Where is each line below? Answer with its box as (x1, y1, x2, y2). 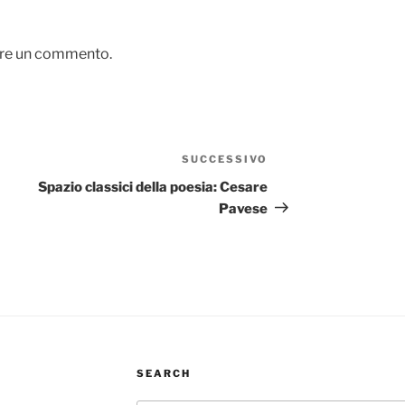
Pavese (219, 200, 268, 217)
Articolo (267, 152, 325, 170)
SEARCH (136, 366, 191, 380)
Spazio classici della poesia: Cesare (38, 178, 268, 195)
